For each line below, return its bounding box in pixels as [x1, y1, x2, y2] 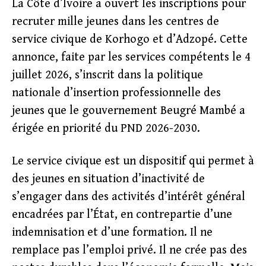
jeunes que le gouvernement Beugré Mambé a [12, 104, 245, 118]
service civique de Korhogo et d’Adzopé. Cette [12, 33, 248, 46]
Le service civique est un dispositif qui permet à [12, 154, 254, 168]
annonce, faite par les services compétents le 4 [12, 50, 251, 64]
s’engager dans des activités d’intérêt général [12, 190, 245, 204]
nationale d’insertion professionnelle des [12, 86, 221, 100]
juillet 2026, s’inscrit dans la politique [12, 68, 203, 82]
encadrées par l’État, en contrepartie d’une [12, 208, 232, 221]
